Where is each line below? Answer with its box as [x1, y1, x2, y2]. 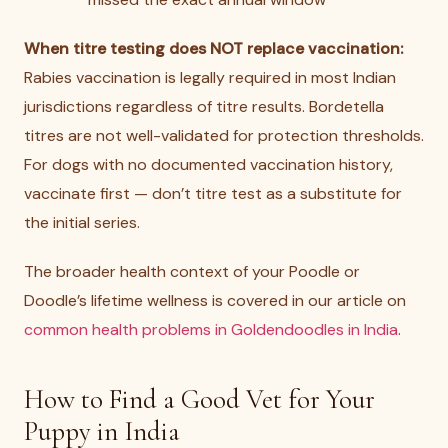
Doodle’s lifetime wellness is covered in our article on [24, 290, 406, 311]
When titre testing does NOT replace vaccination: [24, 38, 403, 59]
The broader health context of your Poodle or [24, 261, 360, 282]
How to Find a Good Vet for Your [24, 383, 375, 416]
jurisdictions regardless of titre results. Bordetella [24, 96, 384, 117]
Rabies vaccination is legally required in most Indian [24, 67, 396, 88]
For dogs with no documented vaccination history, [24, 154, 393, 175]
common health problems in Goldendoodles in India [24, 319, 398, 340]
